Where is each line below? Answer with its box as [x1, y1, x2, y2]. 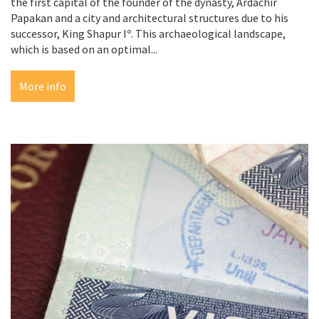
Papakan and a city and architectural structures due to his [11, 11, 288, 26]
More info [19, 79, 66, 94]
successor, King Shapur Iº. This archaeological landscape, [11, 26, 286, 41]
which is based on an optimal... [11, 42, 157, 57]
